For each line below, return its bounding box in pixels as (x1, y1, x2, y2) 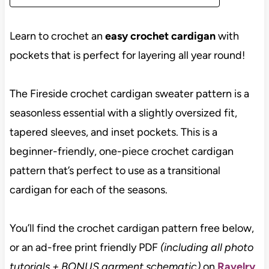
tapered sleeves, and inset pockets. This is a (9, 125, 217, 139)
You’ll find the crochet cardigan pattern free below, (9, 221, 254, 235)
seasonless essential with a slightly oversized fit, (9, 106, 237, 119)
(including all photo (160, 240, 253, 254)
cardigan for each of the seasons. (9, 183, 168, 196)
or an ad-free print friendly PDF (9, 240, 160, 254)
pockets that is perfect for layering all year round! (9, 48, 245, 62)
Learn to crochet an (9, 29, 105, 43)
